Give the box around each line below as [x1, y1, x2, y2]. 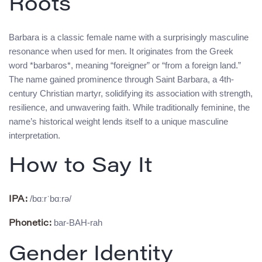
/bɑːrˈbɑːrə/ [27, 194, 71, 204]
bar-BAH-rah [51, 218, 102, 228]
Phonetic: [9, 219, 51, 229]
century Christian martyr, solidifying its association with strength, [9, 88, 253, 99]
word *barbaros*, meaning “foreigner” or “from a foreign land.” [9, 60, 241, 71]
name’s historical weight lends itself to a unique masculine [9, 116, 228, 127]
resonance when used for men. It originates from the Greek [9, 46, 233, 57]
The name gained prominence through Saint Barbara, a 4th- [9, 74, 234, 85]
